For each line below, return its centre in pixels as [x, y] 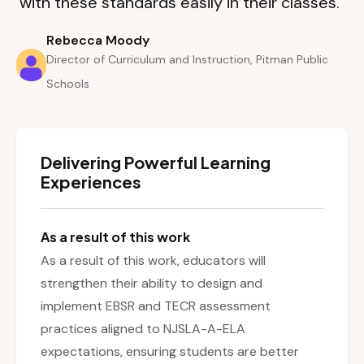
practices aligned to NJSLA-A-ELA [143, 329]
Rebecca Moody [97, 41]
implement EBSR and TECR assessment [156, 306]
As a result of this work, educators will [153, 261]
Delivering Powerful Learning [156, 162]
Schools [67, 84]
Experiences [91, 182]
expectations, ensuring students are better [170, 352]
